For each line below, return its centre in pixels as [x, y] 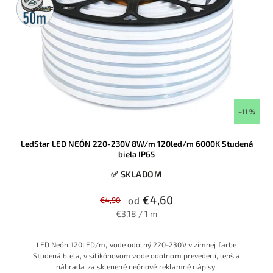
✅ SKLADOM [136, 174]
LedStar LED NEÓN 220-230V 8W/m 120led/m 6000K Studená [136, 144]
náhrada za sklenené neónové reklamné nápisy [136, 267]
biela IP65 [136, 154]
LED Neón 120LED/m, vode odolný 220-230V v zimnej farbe [136, 245]
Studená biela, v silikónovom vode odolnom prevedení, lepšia [136, 256]
